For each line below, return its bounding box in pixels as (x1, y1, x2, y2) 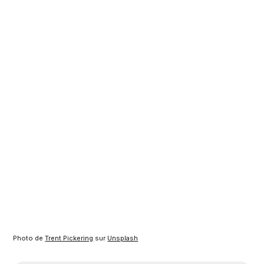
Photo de (13, 233, 45, 242)
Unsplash (107, 233, 138, 242)
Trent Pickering (45, 233, 94, 242)
